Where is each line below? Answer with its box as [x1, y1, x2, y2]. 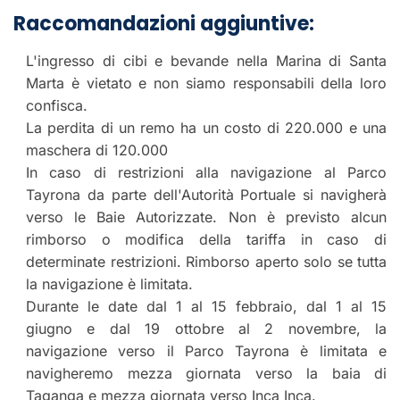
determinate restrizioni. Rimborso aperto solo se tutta [26, 253, 387, 271]
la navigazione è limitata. [26, 275, 193, 294]
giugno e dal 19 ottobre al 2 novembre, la [26, 320, 387, 338]
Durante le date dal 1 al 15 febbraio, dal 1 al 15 [26, 297, 387, 316]
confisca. [26, 96, 87, 115]
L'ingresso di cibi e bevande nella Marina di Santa [26, 52, 387, 71]
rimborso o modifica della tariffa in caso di [26, 230, 387, 249]
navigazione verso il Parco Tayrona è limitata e [26, 342, 387, 361]
